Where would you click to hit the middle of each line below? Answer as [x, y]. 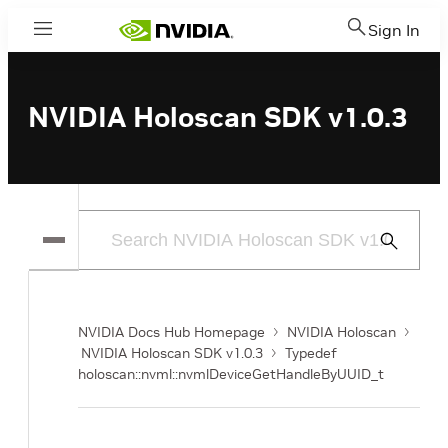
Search [397, 264]
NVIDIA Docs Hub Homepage [171, 332]
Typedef [311, 353]
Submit [397, 240]
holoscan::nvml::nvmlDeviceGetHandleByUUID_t [231, 374]
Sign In [394, 30]
